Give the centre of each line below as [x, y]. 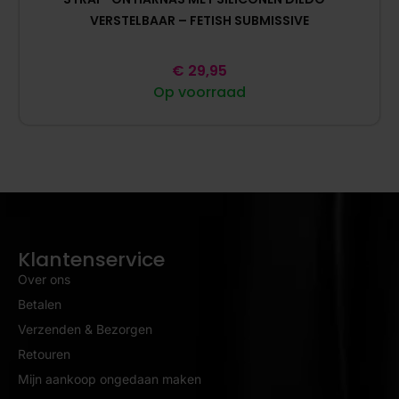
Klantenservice [91, 259]
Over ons [44, 279]
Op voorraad [199, 92]
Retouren [44, 354]
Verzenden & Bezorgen [85, 329]
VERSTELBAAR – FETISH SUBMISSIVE [199, 20]
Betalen [40, 304]
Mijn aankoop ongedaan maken [110, 379]
